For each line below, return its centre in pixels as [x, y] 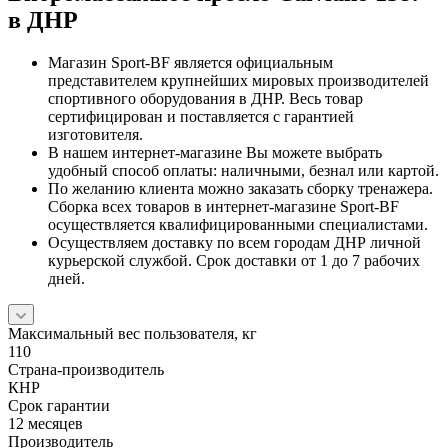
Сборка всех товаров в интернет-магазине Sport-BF [223, 206]
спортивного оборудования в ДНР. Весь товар [205, 98]
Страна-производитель [86, 369]
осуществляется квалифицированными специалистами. [238, 224]
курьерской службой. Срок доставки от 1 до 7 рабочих [234, 260]
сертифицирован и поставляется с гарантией [201, 116]
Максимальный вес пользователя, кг [132, 333]
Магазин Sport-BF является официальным [190, 62]
